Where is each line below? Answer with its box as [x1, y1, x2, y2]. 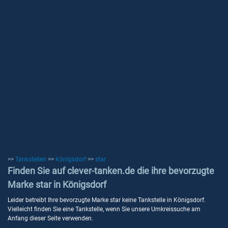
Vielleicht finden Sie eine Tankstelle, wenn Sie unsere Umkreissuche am [8, 206, 201, 213]
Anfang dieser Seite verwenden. [8, 215, 93, 222]
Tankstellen [15, 156, 46, 163]
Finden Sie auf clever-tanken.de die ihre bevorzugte [8, 165, 214, 176]
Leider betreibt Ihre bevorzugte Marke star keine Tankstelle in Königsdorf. [8, 196, 206, 204]
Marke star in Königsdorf [8, 179, 106, 190]
